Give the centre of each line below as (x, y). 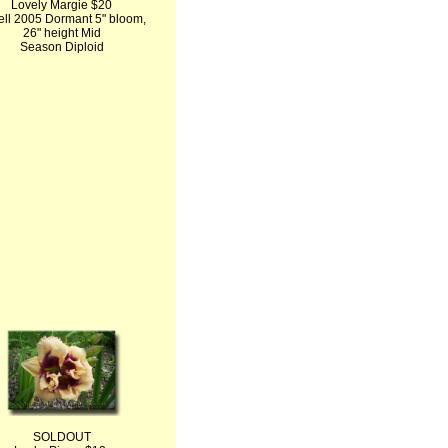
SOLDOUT (61, 437)
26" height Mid (61, 33)
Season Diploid (61, 47)
